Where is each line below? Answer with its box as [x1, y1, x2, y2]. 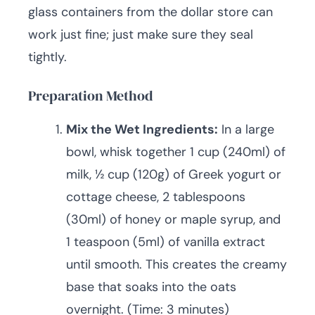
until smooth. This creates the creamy [66, 256, 287, 274]
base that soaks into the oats [66, 278, 236, 296]
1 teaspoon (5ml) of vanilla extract [66, 233, 265, 251]
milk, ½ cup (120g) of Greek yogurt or [66, 166, 281, 184]
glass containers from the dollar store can [28, 4, 273, 21]
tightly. [28, 49, 67, 66]
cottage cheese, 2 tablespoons [66, 188, 245, 206]
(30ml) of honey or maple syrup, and [66, 211, 281, 229]
